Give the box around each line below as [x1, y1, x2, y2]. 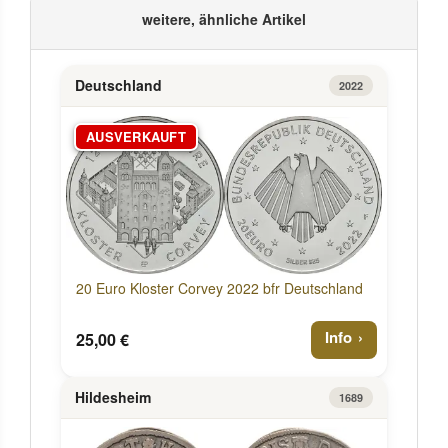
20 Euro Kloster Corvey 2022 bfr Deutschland [76, 277, 363, 298]
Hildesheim [75, 387, 151, 408]
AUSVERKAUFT [86, 127, 186, 147]
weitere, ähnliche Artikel [142, 8, 306, 29]
